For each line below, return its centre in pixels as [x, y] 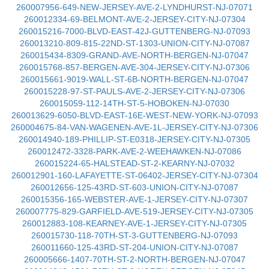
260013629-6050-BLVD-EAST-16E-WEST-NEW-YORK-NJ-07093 [134, 115]
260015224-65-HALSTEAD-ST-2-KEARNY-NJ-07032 [134, 163]
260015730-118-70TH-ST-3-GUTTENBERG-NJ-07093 [134, 235]
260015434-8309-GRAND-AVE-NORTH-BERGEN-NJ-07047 [134, 55]
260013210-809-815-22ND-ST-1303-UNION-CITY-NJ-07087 [134, 43]
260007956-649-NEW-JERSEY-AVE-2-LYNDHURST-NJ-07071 [134, 7]
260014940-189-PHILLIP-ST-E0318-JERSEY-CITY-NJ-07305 [134, 139]
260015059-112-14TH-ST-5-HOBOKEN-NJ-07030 [134, 103]
